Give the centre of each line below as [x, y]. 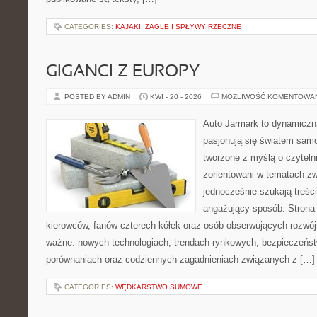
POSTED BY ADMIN [98, 97]
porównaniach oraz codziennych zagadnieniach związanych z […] [180, 259]
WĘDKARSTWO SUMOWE [159, 287]
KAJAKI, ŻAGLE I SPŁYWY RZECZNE [178, 27]
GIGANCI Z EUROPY [123, 72]
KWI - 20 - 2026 [176, 97]
